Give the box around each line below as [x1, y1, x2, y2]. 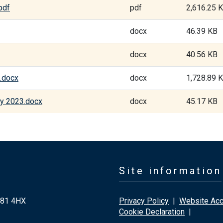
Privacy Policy [119, 196, 169, 206]
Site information [119, 165, 222, 177]
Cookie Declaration [119, 207, 185, 217]
